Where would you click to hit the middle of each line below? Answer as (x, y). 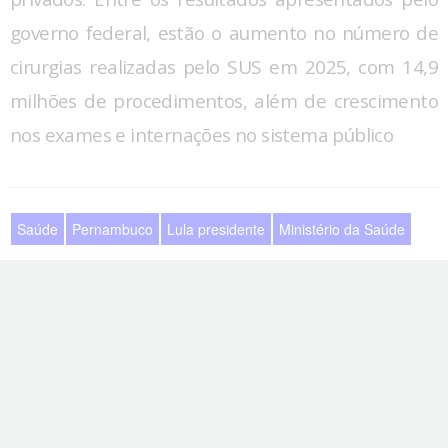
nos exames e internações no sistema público (202, 134)
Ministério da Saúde (342, 228)
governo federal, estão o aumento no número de (224, 32)
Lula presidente (216, 228)
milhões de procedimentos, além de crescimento (224, 100)
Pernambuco (112, 228)
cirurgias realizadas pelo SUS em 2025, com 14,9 (224, 66)
